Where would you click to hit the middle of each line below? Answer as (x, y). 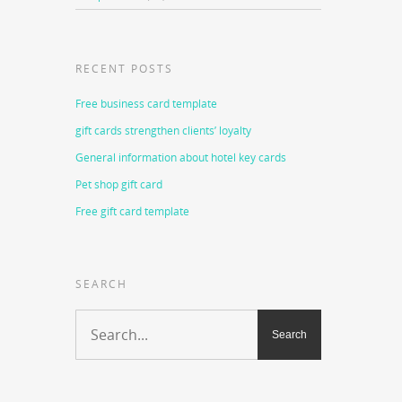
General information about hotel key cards (181, 157)
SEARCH (102, 284)
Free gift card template (133, 211)
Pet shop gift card (119, 184)
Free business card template (147, 104)
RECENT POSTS (125, 69)
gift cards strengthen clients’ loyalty (164, 131)
